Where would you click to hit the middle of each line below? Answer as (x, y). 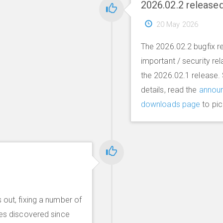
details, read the (170, 90)
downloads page (170, 104)
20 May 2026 (177, 24)
